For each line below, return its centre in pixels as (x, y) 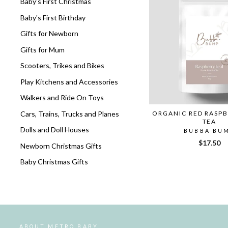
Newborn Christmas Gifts (61, 146)
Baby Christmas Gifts (54, 162)
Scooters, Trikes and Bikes (62, 66)
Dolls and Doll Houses (55, 130)
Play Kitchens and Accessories (69, 81)
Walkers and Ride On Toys (62, 98)
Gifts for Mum (42, 49)
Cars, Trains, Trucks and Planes (70, 113)
